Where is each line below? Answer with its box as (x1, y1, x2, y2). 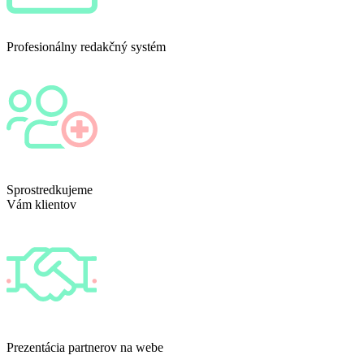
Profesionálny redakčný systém (6, 40, 166, 54)
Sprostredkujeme (6, 183, 93, 197)
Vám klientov (6, 197, 76, 212)
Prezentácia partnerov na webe (6, 340, 163, 355)
